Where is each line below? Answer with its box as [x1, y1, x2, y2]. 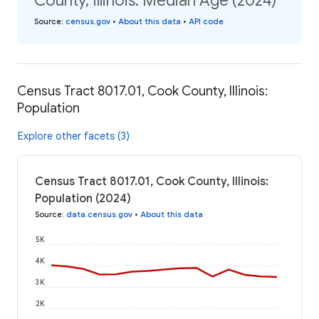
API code [189, 16, 224, 27]
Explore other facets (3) [18, 129, 130, 142]
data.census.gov [66, 209, 132, 219]
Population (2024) [35, 191, 131, 206]
